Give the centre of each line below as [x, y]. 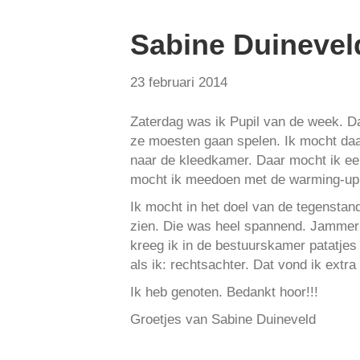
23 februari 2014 [179, 82]
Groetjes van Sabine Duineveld [223, 319]
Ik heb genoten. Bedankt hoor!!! [224, 292]
